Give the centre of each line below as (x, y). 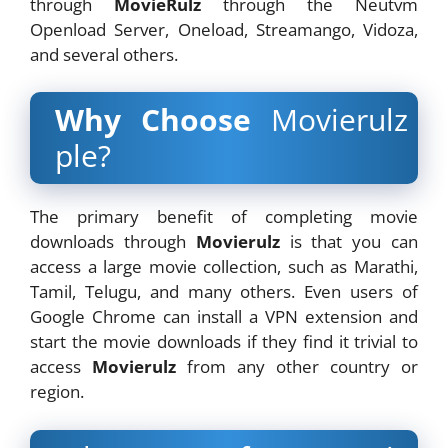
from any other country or (297, 367)
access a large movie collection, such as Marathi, (224, 267)
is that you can (349, 242)
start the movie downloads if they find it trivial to (224, 342)
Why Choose (163, 120)
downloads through (113, 242)
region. (57, 392)
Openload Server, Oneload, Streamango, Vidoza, (224, 29)
